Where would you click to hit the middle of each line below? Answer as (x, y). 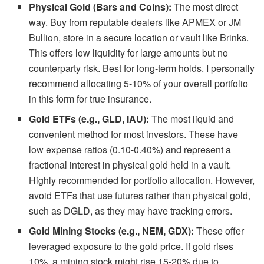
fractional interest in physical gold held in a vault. (130, 164)
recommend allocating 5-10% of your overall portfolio (139, 83)
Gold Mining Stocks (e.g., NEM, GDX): (112, 230)
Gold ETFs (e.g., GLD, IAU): (89, 118)
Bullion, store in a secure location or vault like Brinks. (139, 37)
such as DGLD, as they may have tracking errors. (131, 210)
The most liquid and (192, 118)
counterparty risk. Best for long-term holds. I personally (142, 68)
